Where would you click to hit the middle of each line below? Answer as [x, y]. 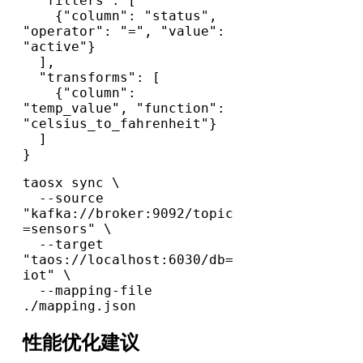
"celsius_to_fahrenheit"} [120, 124]
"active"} [59, 47]
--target [31, 245]
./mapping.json [79, 306]
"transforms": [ [31, 78]
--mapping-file [31, 291]
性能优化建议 [81, 343]
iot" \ [47, 275]
